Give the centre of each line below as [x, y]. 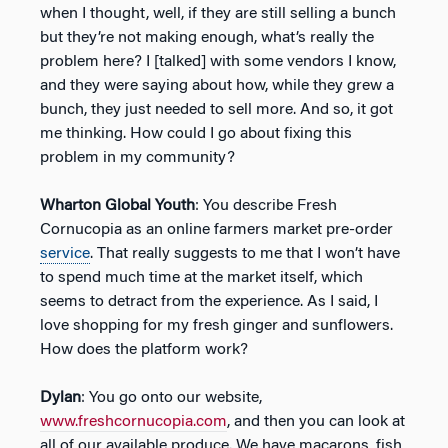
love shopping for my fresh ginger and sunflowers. [216, 325]
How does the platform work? [144, 349]
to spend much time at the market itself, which [201, 277]
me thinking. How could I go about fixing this [196, 133]
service [65, 253]
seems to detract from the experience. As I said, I [209, 301]
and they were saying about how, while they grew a [217, 85]
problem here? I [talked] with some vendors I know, [218, 61]
